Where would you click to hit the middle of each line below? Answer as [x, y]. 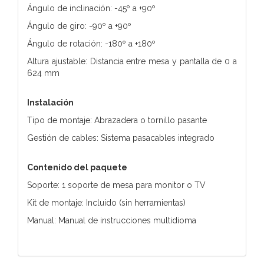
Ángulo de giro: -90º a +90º [79, 26]
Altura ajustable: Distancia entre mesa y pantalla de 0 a [132, 61]
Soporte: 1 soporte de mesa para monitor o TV [116, 185]
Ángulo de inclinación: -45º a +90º [91, 8]
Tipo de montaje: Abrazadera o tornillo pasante [117, 120]
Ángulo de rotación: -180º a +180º [91, 43]
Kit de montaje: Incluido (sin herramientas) [106, 202]
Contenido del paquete [77, 167]
